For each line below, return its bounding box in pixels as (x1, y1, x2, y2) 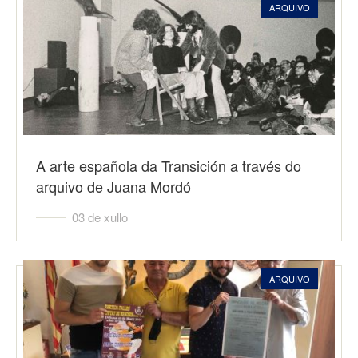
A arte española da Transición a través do (36, 155, 301, 176)
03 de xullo (72, 209, 128, 225)
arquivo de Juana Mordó (36, 176, 191, 197)
